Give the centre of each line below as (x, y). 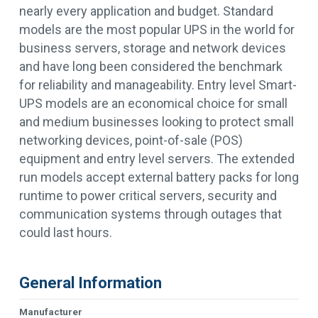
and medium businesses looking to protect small (157, 122)
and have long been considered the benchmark (151, 66)
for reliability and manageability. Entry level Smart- (158, 85)
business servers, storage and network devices (153, 48)
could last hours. (66, 232)
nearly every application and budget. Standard (146, 11)
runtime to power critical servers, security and (148, 196)
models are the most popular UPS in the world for (157, 29)
